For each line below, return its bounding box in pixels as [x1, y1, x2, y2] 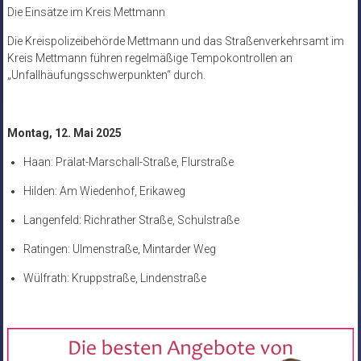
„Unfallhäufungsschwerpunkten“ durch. [6, 68, 205, 82]
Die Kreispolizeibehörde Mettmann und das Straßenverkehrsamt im [6, 35, 344, 48]
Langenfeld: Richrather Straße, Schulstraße [23, 214, 239, 227]
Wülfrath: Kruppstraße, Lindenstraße [23, 272, 206, 285]
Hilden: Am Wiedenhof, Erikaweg [23, 185, 185, 198]
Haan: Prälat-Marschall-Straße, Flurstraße [23, 156, 234, 169]
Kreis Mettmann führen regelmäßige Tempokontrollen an [6, 52, 293, 65]
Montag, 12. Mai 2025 [6, 127, 122, 140]
